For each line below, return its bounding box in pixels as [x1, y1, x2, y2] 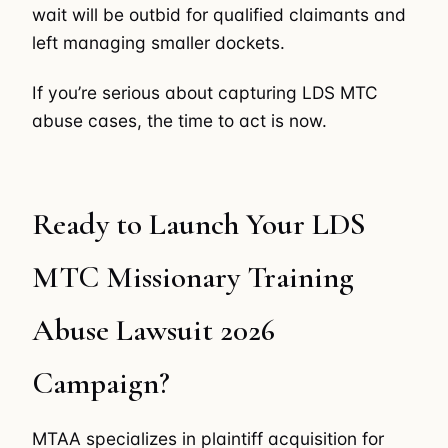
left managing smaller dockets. [32, 31, 285, 53]
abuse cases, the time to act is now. [32, 110, 327, 132]
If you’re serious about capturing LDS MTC [32, 82, 378, 104]
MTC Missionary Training [32, 257, 354, 296]
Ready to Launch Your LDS [32, 204, 366, 243]
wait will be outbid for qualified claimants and [32, 3, 406, 25]
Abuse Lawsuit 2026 [32, 310, 275, 349]
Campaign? [32, 363, 170, 402]
